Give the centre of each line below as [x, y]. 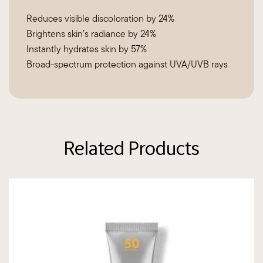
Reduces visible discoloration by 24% [100, 19]
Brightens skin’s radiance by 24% [91, 34]
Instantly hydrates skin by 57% [87, 49]
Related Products [131, 148]
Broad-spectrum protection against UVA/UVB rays [127, 65]
